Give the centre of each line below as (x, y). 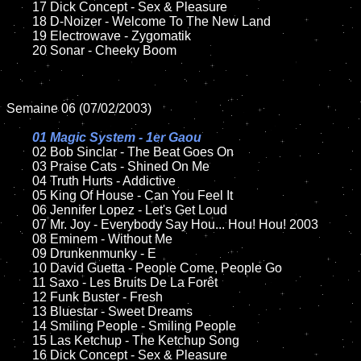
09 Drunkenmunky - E (19, 253)
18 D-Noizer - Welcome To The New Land (19, 21)
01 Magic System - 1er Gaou (117, 137)
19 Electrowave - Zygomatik (19, 36)
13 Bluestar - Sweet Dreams (19, 311)
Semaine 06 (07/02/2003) (79, 108)
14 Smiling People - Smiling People (19, 326)
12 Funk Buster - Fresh (19, 297)
